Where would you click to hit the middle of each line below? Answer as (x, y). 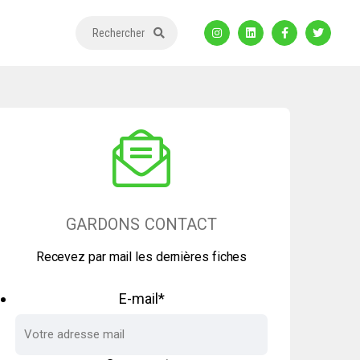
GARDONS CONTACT (141, 224)
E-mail (138, 299)
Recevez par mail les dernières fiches (141, 257)
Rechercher (119, 33)
